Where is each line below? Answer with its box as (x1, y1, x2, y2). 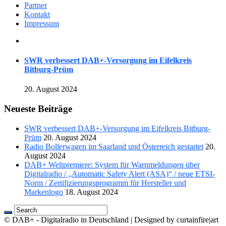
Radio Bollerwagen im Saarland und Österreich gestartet (24, 142, 203, 151)
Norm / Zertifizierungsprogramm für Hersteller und (24, 178, 186, 187)
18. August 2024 (65, 187, 118, 196)
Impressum (24, 19, 59, 28)
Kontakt (24, 10, 50, 19)
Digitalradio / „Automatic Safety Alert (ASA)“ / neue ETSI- (24, 169, 215, 178)
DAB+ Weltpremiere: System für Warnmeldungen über (24, 160, 200, 169)
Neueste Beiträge (4, 103, 72, 115)
